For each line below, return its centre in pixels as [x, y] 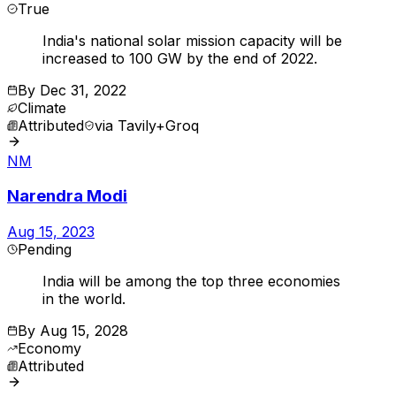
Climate [42, 107]
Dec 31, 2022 [83, 90]
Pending [45, 249]
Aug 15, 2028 [84, 331]
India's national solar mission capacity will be [192, 40]
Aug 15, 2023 [51, 232]
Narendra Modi [67, 196]
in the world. [84, 299]
